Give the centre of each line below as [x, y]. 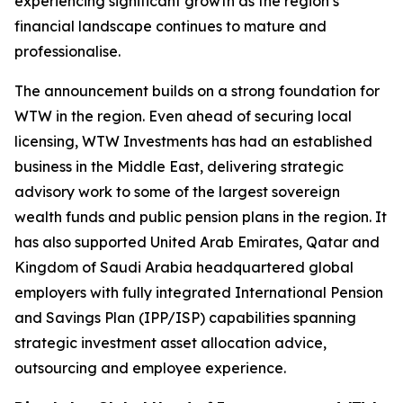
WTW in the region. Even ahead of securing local [183, 116]
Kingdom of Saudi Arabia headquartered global [184, 267]
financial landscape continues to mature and [170, 26]
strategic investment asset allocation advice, [170, 343]
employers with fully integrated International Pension [199, 292]
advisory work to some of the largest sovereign [177, 192]
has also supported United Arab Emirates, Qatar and [197, 242]
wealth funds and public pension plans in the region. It [201, 217]
